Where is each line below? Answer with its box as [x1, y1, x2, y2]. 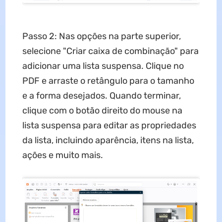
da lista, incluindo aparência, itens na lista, [22, 135, 194, 146]
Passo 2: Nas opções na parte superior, [22, 31, 181, 42]
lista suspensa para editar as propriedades [22, 120, 196, 131]
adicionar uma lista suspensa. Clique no [22, 60, 184, 71]
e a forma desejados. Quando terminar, [22, 90, 181, 101]
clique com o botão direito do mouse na [22, 105, 182, 116]
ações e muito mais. [22, 150, 103, 161]
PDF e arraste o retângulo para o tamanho [22, 75, 194, 86]
